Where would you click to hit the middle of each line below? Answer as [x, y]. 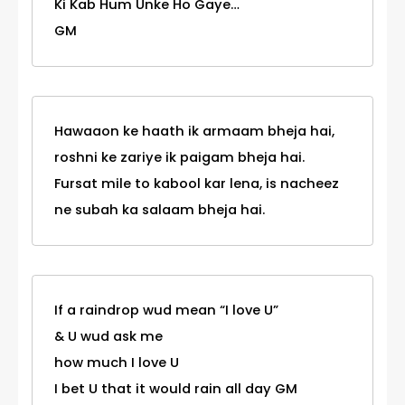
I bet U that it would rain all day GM [176, 389]
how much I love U [117, 363]
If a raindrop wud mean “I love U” [166, 311]
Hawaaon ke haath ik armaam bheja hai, [194, 132]
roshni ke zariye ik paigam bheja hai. [179, 158]
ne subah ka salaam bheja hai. [160, 210]
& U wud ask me [108, 337]
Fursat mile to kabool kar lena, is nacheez [197, 184]
